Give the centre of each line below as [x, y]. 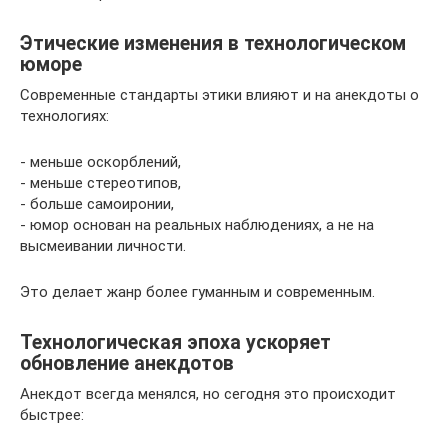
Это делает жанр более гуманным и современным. [197, 292]
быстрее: [52, 415]
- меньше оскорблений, [100, 162]
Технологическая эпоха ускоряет [175, 343]
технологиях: [64, 116]
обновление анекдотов [127, 364]
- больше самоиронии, [97, 204]
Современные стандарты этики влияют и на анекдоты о [219, 95]
